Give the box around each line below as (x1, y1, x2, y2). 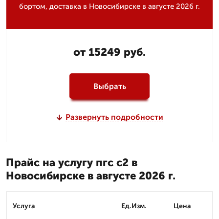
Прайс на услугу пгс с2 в (6, 156, 137, 169)
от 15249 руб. (73, 45, 146, 59)
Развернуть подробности (65, 112, 163, 122)
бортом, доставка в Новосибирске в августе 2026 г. (19, 2, 200, 11)
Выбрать (93, 81, 126, 91)
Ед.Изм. (121, 202, 147, 210)
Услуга (13, 202, 35, 210)
